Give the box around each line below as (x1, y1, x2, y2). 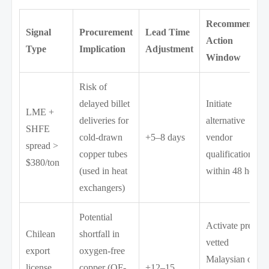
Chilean (26, 228, 56, 239)
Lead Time (145, 26, 190, 37)
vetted (206, 237, 229, 247)
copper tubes (79, 148, 128, 159)
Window (206, 52, 241, 62)
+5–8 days (145, 131, 186, 142)
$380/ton (26, 157, 60, 168)
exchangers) (79, 182, 125, 193)
